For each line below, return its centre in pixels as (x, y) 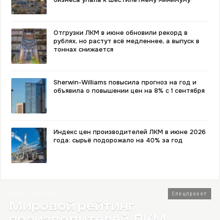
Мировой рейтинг (72, 206)
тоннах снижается (83, 49)
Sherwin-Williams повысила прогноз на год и (125, 82)
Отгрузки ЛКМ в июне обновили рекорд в (121, 33)
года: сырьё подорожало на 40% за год (118, 140)
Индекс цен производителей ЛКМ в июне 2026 (130, 132)
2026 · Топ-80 (32, 194)
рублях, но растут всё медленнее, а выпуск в (126, 41)
